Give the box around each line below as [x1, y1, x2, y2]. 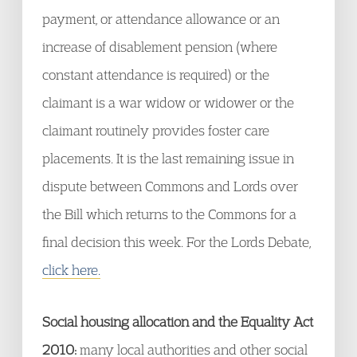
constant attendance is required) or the [42, 66, 269, 83]
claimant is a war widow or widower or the [42, 94, 294, 111]
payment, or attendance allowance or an [42, 10, 280, 27]
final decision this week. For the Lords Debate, [42, 233, 311, 250]
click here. [42, 261, 100, 278]
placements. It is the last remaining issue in [42, 150, 294, 167]
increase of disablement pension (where [42, 38, 277, 55]
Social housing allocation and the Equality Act [42, 313, 313, 330]
